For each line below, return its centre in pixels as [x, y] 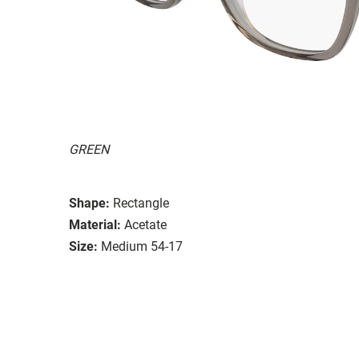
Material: [95, 224]
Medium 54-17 [142, 246]
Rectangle [141, 203]
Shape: [89, 203]
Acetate [145, 224]
